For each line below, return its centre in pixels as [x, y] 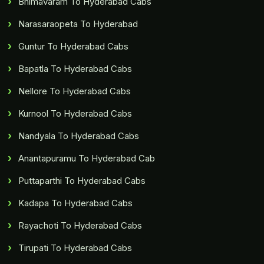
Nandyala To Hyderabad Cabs [79, 136]
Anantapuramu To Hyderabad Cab [87, 159]
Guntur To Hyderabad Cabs [74, 47]
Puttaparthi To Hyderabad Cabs [82, 181]
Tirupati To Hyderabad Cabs [75, 248]
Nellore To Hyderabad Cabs [75, 91]
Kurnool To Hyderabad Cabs [75, 114]
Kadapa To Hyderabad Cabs [76, 203]
